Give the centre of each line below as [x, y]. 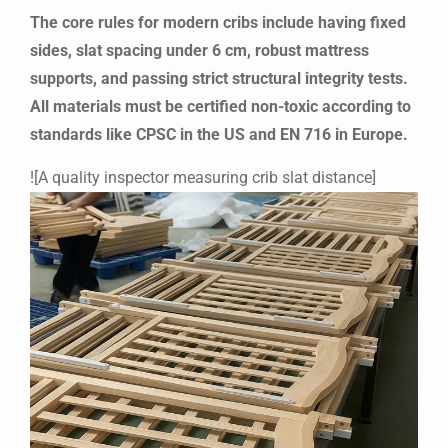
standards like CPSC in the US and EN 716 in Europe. [219, 135]
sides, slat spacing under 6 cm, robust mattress [199, 51]
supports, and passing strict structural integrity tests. [219, 79]
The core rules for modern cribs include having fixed [218, 23]
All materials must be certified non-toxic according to [220, 107]
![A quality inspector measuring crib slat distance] [203, 177]
